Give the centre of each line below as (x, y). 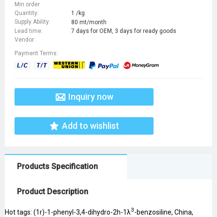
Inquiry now (91, 97)
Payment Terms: (36, 54)
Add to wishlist (91, 126)
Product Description (53, 192)
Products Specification (57, 167)
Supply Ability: (32, 22)
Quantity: (27, 13)
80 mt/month (89, 22)
